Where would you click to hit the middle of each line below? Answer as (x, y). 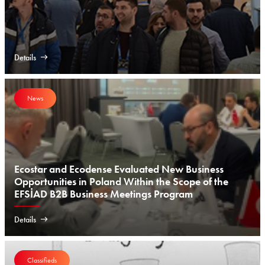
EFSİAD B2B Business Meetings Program (104, 194)
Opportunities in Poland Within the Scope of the (121, 181)
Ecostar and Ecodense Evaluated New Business (119, 169)
